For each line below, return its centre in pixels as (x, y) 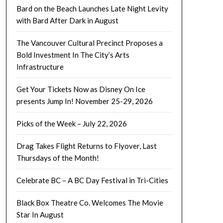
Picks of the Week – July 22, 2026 (71, 123)
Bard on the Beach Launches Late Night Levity (92, 8)
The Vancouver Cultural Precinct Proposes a (89, 43)
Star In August (40, 214)
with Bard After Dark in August (67, 20)
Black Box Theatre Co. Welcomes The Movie (90, 202)
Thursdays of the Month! (57, 158)
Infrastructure (40, 66)
